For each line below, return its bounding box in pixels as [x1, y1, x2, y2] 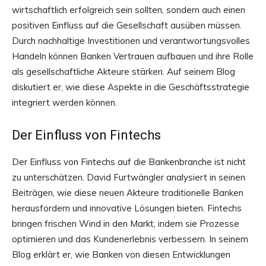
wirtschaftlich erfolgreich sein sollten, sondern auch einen [12, 4, 245, 16]
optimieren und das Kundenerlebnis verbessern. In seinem [12, 233, 248, 245]
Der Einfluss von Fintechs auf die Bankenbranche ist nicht [12, 156, 246, 168]
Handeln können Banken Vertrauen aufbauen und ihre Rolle [12, 50, 254, 62]
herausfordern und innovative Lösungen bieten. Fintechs [12, 202, 242, 214]
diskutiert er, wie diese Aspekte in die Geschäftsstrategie [12, 81, 249, 93]
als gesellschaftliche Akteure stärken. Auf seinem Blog [12, 66, 235, 78]
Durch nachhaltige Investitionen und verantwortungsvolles [12, 35, 250, 47]
